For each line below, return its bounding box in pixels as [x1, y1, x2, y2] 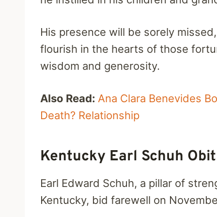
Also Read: [40, 92, 98, 105]
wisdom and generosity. [40, 60, 160, 73]
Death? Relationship [40, 109, 139, 122]
